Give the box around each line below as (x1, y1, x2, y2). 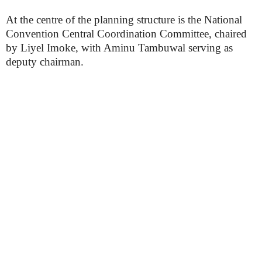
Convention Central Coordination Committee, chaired (6, 27, 247, 40)
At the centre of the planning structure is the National (6, 13, 242, 26)
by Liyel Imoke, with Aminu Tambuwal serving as (6, 42, 233, 54)
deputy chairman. (6, 56, 84, 68)
